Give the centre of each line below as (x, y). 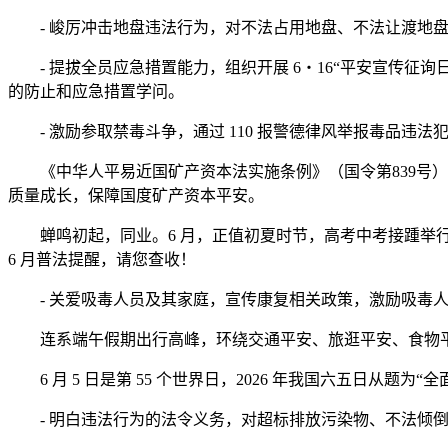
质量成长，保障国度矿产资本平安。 (136, 195)
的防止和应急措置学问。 (96, 91)
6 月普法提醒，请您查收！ (102, 259)
